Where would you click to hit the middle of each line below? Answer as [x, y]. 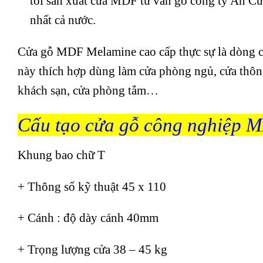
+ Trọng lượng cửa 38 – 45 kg [92, 249]
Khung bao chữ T [61, 154]
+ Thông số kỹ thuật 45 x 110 [92, 186]
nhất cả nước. [63, 20]
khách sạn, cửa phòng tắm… [88, 90]
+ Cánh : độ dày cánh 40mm [88, 218]
